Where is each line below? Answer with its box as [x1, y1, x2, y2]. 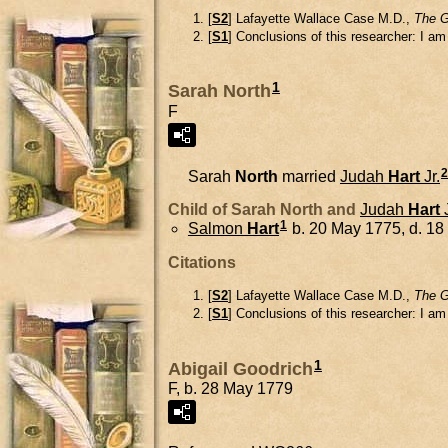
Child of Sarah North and [168, 201, 360, 219]
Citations [168, 254, 236, 272]
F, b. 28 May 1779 [168, 379, 293, 397]
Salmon [188, 220, 243, 238]
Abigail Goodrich [168, 358, 313, 379]
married [278, 167, 340, 185]
